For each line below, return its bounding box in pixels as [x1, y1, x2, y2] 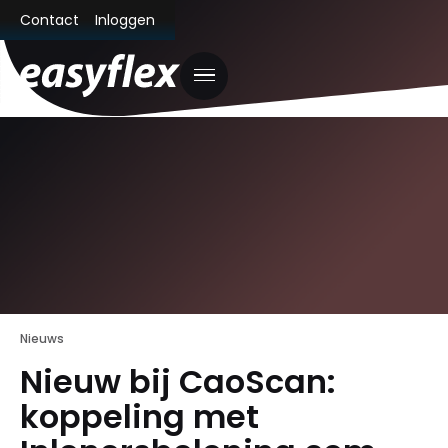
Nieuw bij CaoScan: [20, 358, 336, 404]
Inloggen [95, 9, 155, 30]
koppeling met [20, 393, 259, 439]
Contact [20, 9, 79, 30]
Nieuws [20, 329, 64, 347]
